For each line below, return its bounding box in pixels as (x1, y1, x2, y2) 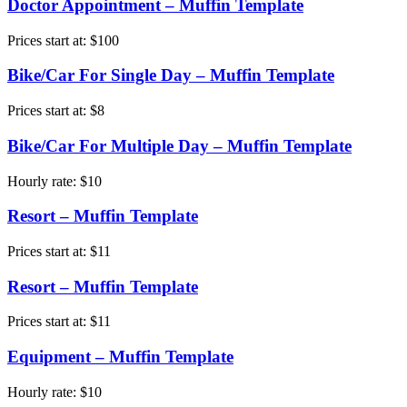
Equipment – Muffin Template (7, 347, 233, 367)
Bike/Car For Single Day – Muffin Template (7, 65, 334, 85)
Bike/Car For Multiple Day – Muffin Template (7, 135, 352, 155)
